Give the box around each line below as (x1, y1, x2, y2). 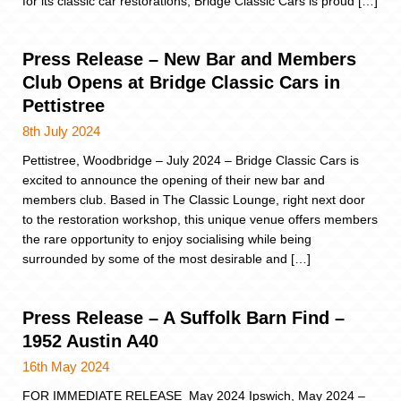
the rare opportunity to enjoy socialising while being (22, 232, 311, 247)
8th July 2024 (22, 124, 100, 140)
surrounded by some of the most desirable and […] (22, 252, 311, 267)
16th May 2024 (22, 358, 109, 374)
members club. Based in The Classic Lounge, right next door (22, 192, 365, 208)
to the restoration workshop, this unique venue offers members (22, 212, 378, 227)
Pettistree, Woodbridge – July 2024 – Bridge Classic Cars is (22, 153, 359, 168)
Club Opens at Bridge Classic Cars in (22, 73, 340, 93)
